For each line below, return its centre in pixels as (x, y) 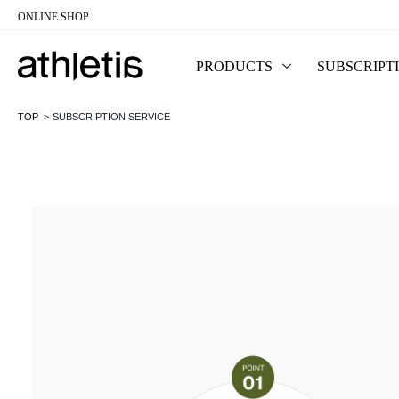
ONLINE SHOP (53, 17)
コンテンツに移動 (75, 27)
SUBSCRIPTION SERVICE (111, 117)
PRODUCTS (234, 66)
